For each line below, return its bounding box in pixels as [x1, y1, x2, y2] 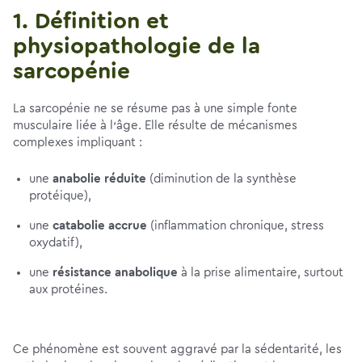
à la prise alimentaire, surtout [178, 267, 343, 279]
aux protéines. [29, 284, 107, 296]
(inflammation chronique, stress [147, 220, 324, 232]
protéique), [29, 190, 91, 202]
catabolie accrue [53, 220, 147, 232]
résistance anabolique [53, 267, 178, 279]
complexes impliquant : [13, 137, 142, 149]
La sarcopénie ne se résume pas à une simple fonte [13, 103, 297, 115]
